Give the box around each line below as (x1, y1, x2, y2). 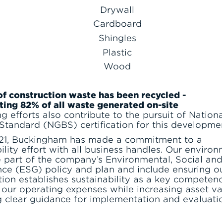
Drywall (100, 4, 135, 15)
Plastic (103, 47, 132, 57)
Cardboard (93, 18, 142, 29)
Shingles (98, 33, 136, 44)
